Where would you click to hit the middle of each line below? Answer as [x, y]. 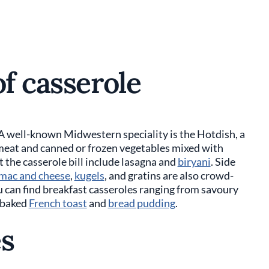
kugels [89, 176]
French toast [58, 203]
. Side [223, 162]
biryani [194, 162]
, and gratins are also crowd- [169, 176]
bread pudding [141, 203]
